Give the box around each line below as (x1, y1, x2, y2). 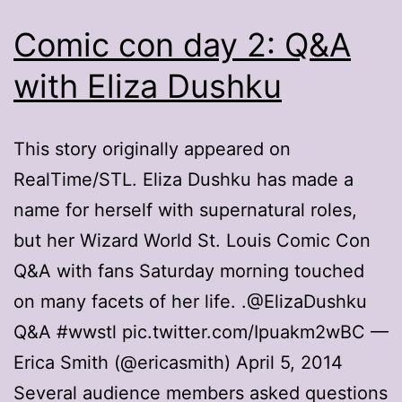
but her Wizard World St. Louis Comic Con (13, 229, 371, 251)
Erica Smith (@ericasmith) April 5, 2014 (13, 351, 343, 373)
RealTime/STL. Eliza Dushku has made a (13, 168, 354, 190)
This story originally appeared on (13, 137, 291, 160)
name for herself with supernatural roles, (13, 198, 357, 221)
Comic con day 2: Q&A (13, 24, 351, 65)
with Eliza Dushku (13, 66, 282, 106)
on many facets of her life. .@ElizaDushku (13, 290, 367, 312)
